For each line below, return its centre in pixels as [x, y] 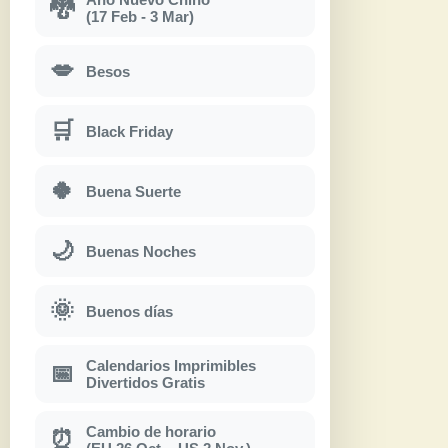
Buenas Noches [141, 251]
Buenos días [129, 311]
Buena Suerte [133, 191]
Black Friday [129, 131]
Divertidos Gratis [145, 383]
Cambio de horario [151, 432]
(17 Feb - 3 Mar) [140, 17]
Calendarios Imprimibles [171, 366]
